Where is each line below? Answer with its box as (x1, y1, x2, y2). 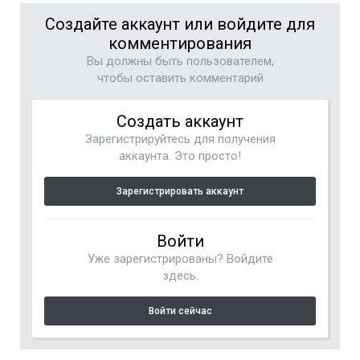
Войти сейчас (148, 305, 212, 317)
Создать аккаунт (117, 112, 243, 131)
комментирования (108, 34, 252, 53)
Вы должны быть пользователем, (86, 54, 274, 68)
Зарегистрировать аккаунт (117, 186, 243, 197)
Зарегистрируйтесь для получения (84, 132, 276, 146)
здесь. (162, 268, 198, 283)
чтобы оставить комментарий (96, 71, 264, 85)
